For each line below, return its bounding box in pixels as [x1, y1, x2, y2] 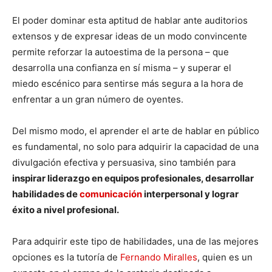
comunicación [80, 188, 142, 200]
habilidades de [12, 188, 80, 200]
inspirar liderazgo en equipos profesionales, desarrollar [12, 172, 254, 185]
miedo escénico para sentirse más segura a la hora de [12, 78, 243, 90]
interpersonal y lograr [142, 188, 239, 200]
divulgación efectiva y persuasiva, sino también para [12, 157, 236, 169]
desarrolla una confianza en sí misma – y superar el [12, 62, 231, 74]
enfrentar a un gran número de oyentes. [12, 93, 183, 106]
